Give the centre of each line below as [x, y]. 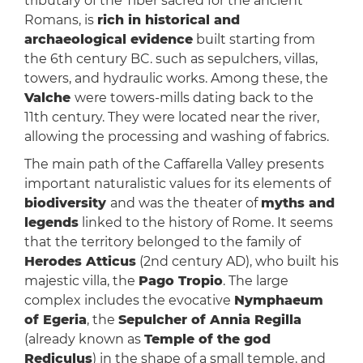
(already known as [84, 340]
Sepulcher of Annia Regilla [209, 320]
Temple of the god [207, 340]
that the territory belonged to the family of [162, 242]
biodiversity [67, 203]
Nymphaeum [278, 301]
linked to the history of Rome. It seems [205, 223]
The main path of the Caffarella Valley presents [174, 164]
